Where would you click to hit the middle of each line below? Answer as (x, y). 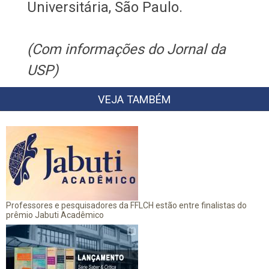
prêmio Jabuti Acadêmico (55, 215)
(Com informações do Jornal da (126, 49)
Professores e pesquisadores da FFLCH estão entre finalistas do (126, 205)
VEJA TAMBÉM (134, 99)
